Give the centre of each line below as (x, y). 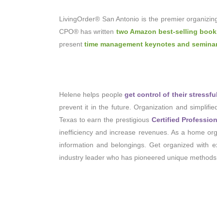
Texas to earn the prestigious (105, 120)
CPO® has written (88, 31)
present (72, 44)
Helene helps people (91, 94)
